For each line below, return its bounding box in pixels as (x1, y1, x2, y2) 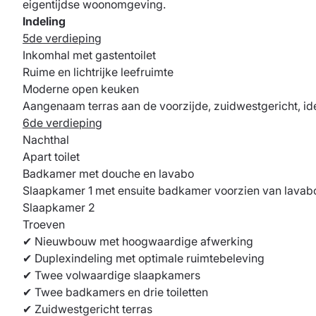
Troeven (23, 217, 65, 232)
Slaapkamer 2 (23, 200, 95, 215)
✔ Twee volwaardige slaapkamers (23, 268, 200, 283)
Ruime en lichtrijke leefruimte (23, 65, 174, 80)
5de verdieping (23, 31, 102, 46)
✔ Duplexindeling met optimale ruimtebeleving (23, 251, 265, 266)
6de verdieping (23, 116, 102, 130)
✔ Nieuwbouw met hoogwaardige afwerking (23, 234, 253, 249)
